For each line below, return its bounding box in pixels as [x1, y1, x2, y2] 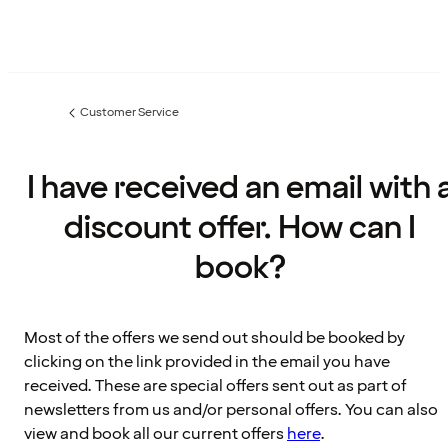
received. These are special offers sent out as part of [24, 375, 407, 398]
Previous [63, 110, 110, 128]
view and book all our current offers [24, 423, 287, 446]
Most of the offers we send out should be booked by [24, 327, 405, 350]
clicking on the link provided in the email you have [24, 351, 390, 374]
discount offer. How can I [64, 207, 416, 250]
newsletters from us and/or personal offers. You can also [24, 399, 438, 422]
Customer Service [80, 104, 179, 121]
